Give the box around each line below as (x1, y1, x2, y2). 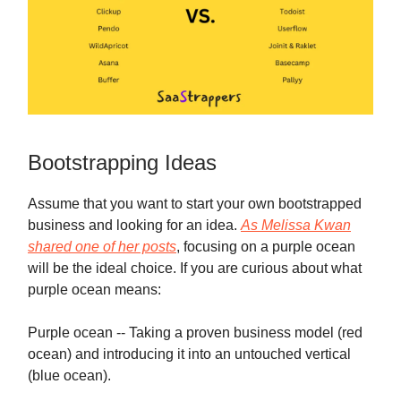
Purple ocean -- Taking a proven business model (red (28, 324, 363, 340)
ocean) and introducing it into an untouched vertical (28, 346, 351, 362)
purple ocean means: (28, 281, 161, 297)
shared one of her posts (28, 238, 176, 254)
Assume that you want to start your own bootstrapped (28, 195, 362, 211)
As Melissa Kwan (241, 217, 351, 233)
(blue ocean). (28, 367, 111, 383)
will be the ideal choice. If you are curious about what (28, 260, 362, 276)
